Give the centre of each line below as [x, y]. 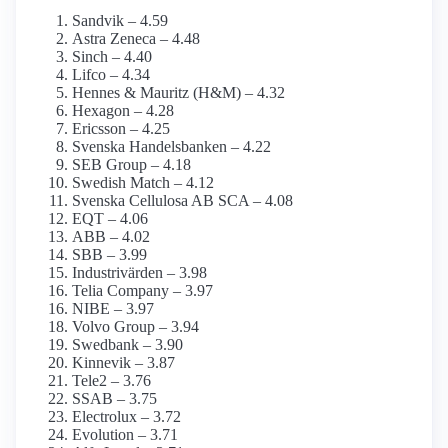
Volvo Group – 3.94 [135, 327]
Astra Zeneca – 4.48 [136, 39]
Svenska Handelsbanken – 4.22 [171, 147]
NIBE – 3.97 [113, 309]
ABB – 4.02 [111, 237]
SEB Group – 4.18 [131, 165]
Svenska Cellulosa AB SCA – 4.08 [182, 201]
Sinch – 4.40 [112, 57]
